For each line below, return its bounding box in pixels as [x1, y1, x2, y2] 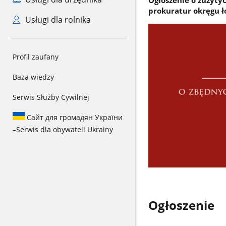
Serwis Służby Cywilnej [13, 92, 89, 102]
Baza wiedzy [13, 72, 54, 82]
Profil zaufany [13, 52, 59, 62]
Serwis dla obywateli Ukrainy [16, 125, 113, 134]
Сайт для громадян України [25, 112, 123, 122]
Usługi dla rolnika [23, 14, 91, 25]
